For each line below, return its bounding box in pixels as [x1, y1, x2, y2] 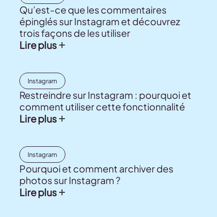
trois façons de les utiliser [19, 27, 130, 39]
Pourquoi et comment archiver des [19, 163, 173, 175]
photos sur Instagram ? [19, 174, 121, 186]
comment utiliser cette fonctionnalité [19, 101, 185, 113]
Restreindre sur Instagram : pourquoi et [19, 89, 191, 101]
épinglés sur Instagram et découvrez [19, 15, 180, 28]
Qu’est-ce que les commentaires [19, 4, 167, 16]
